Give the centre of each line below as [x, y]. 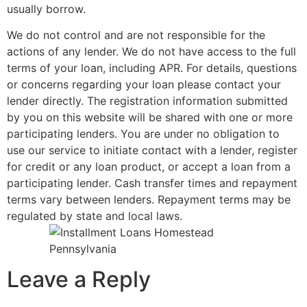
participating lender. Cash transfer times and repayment [152, 183]
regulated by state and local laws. [95, 216]
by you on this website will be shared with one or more [150, 118]
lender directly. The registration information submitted [147, 101]
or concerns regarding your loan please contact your [144, 85]
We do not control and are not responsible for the [136, 35]
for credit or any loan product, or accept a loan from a [149, 167]
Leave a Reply [79, 280]
